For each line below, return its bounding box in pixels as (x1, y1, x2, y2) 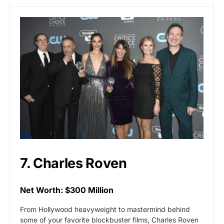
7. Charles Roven (20, 154, 127, 171)
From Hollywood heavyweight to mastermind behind (20, 204, 190, 213)
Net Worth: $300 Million (20, 184, 113, 195)
